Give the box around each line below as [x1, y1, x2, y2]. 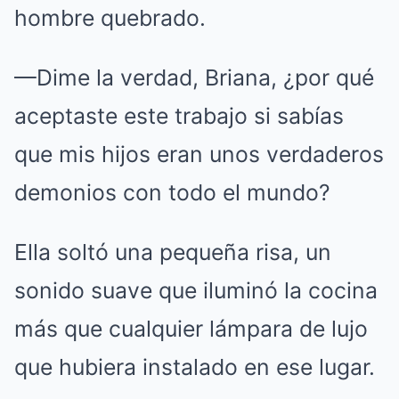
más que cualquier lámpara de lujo [14, 315, 368, 342]
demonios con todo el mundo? [14, 179, 330, 206]
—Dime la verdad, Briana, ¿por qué [14, 64, 374, 91]
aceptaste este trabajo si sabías [14, 102, 344, 129]
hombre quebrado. [14, 4, 206, 31]
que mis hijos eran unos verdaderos [14, 141, 384, 167]
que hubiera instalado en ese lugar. [14, 354, 375, 380]
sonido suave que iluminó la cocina [14, 277, 378, 304]
